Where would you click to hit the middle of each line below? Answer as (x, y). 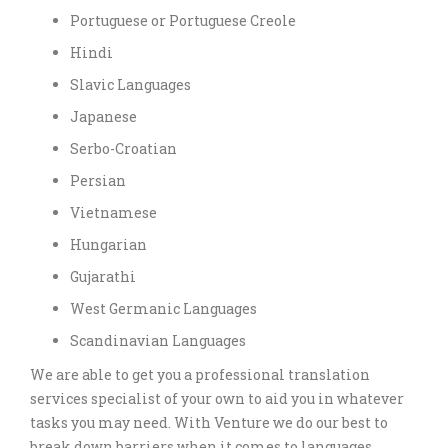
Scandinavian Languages (158, 340)
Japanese (103, 116)
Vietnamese (113, 212)
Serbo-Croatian (123, 148)
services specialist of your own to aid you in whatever (217, 398)
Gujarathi (103, 276)
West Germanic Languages (163, 308)
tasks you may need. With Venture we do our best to (209, 422)
